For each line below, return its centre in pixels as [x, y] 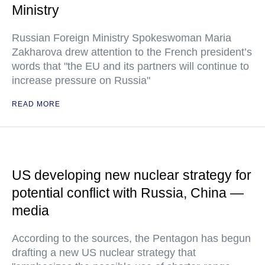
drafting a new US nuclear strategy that [104, 252]
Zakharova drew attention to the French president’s [132, 52]
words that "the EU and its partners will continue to [130, 66]
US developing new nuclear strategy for [132, 175]
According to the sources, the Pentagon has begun [131, 238]
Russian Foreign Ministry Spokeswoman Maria [122, 38]
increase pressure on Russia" [81, 80]
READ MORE [36, 104]
